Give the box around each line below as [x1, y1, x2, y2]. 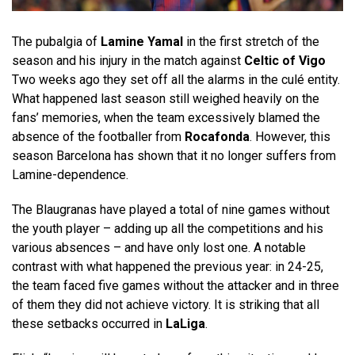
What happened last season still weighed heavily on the [12, 91, 319, 107]
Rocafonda [185, 129, 250, 145]
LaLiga [166, 316, 205, 332]
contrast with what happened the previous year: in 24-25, [12, 259, 323, 275]
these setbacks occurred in [12, 316, 166, 332]
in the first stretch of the [183, 34, 319, 50]
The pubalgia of [12, 34, 101, 50]
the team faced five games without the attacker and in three [12, 278, 339, 294]
